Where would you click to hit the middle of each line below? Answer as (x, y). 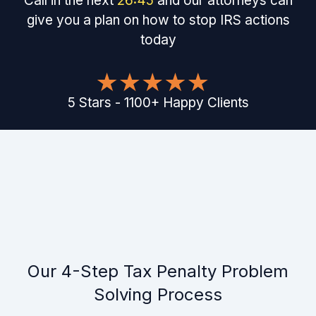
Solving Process (158, 295)
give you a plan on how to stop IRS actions (158, 20)
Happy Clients (206, 103)
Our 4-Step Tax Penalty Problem (158, 272)
